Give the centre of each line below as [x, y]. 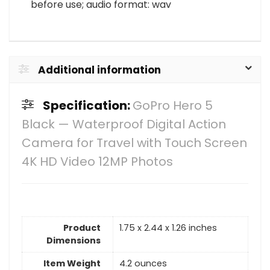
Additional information [99, 70]
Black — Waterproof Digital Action [124, 124]
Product [82, 228]
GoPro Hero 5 [173, 106]
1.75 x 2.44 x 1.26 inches [168, 228]
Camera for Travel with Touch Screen [134, 143]
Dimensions [74, 240]
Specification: [88, 106]
